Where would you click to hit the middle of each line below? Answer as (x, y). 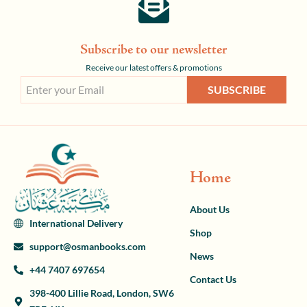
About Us (209, 209)
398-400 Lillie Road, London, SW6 (101, 293)
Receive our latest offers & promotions (153, 67)
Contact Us (213, 279)
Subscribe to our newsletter (153, 50)
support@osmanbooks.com (87, 246)
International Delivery (76, 223)
